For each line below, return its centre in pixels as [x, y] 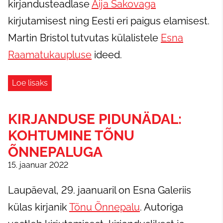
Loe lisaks [30, 83]
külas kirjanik [39, 207]
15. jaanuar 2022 [38, 165]
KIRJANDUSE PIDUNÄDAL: [95, 119]
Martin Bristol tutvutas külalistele [84, 38]
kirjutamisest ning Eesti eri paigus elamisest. [109, 21]
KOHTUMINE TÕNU [71, 136]
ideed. [107, 55]
